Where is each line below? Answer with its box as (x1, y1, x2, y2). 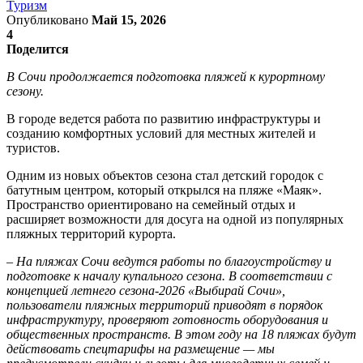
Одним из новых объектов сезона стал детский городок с (6, 168, 323, 182)
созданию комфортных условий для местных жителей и (6, 126, 316, 140)
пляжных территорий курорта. (6, 226, 176, 241)
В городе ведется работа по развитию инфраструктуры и (6, 111, 321, 126)
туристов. (6, 140, 60, 155)
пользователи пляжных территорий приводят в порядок (6, 297, 322, 312)
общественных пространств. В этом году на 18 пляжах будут (6, 327, 357, 341)
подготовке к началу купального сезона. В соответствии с (6, 268, 332, 283)
